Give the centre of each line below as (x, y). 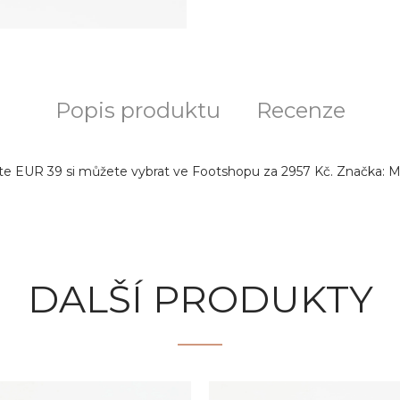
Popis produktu (137, 110)
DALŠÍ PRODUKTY (200, 299)
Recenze (300, 110)
